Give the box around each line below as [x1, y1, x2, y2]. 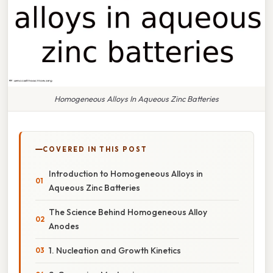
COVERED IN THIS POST [43, 144, 147, 154]
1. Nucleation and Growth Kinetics [49, 244, 181, 256]
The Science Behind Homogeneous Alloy [49, 206, 207, 218]
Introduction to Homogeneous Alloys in [49, 168, 203, 179]
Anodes [49, 220, 79, 232]
